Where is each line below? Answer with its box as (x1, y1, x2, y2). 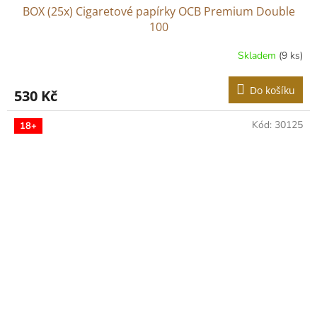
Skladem (238, 49, 279, 62)
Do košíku (250, 83, 295, 97)
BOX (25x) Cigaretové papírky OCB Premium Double (22, 3, 295, 19)
